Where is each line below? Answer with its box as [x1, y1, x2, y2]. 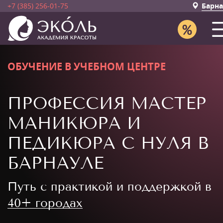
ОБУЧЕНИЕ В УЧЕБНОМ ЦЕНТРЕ [7, 60, 166, 73]
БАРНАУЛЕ [7, 153, 104, 173]
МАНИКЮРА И [7, 113, 141, 133]
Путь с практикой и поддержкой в [7, 179, 212, 194]
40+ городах [7, 196, 83, 210]
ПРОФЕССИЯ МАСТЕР [7, 93, 207, 113]
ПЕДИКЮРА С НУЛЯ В [7, 133, 209, 153]
